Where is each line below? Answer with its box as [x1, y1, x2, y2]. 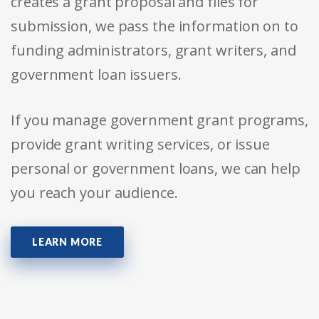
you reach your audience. [11, 183, 178, 203]
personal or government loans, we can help [11, 159, 300, 179]
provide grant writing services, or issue [11, 135, 270, 155]
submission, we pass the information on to [11, 16, 298, 36]
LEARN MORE [32, 236, 103, 249]
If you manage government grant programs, [11, 110, 308, 130]
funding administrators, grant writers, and [11, 41, 296, 61]
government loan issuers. [11, 65, 182, 85]
